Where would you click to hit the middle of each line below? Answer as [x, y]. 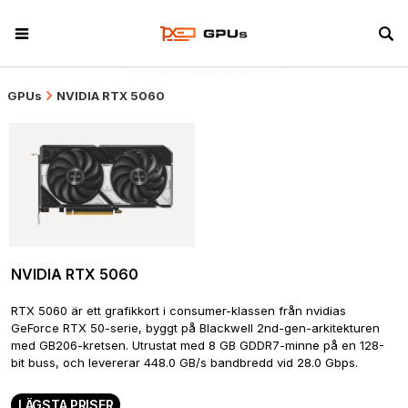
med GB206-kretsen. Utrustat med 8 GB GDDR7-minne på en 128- [198, 345]
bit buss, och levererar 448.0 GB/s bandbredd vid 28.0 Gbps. [184, 362]
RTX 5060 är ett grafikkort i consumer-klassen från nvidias [178, 310]
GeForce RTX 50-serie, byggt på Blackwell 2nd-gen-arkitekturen [195, 327]
